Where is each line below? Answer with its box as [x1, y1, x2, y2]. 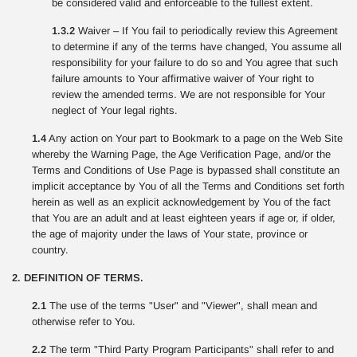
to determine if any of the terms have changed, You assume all [52, 41, 342, 53]
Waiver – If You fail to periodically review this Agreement [75, 25, 338, 37]
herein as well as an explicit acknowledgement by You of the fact [32, 196, 331, 208]
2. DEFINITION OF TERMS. [12, 272, 143, 284]
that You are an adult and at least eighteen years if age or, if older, [32, 212, 335, 224]
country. [32, 244, 69, 256]
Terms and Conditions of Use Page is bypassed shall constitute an [32, 164, 339, 176]
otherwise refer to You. [32, 316, 135, 328]
